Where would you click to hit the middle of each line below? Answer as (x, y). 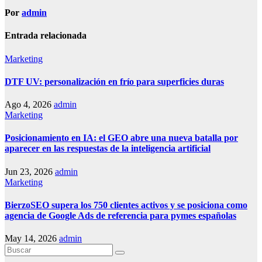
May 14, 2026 (31, 239)
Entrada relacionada (46, 36)
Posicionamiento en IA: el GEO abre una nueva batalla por (121, 138)
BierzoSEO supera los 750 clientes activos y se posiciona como (126, 205)
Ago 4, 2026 (28, 105)
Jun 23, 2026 (29, 171)
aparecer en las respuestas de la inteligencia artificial (108, 149)
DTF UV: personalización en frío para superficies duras (114, 81)
